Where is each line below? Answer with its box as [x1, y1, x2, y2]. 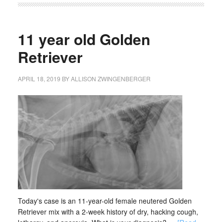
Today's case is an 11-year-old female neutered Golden [17, 196, 192, 206]
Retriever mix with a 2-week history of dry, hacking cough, [17, 207, 198, 217]
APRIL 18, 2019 [17, 74, 60, 83]
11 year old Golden [17, 28, 150, 50]
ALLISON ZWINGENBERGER [70, 74, 151, 83]
